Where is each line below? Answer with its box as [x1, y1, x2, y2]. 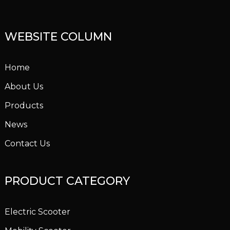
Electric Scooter [4, 207, 70, 217]
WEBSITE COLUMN [4, 30, 112, 44]
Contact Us [4, 139, 50, 149]
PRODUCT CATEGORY [4, 174, 130, 188]
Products [4, 101, 43, 111]
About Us [4, 82, 43, 92]
